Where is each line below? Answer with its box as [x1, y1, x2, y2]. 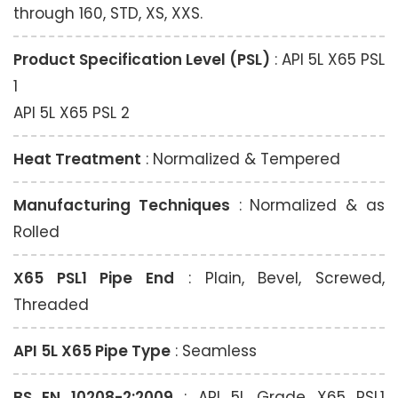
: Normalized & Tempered [141, 148, 340, 171]
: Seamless [171, 340, 257, 362]
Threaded [13, 294, 89, 316]
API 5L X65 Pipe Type [13, 340, 171, 362]
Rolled [13, 221, 60, 243]
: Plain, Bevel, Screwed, [174, 267, 386, 290]
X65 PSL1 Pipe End [13, 267, 175, 290]
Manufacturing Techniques [13, 195, 230, 217]
